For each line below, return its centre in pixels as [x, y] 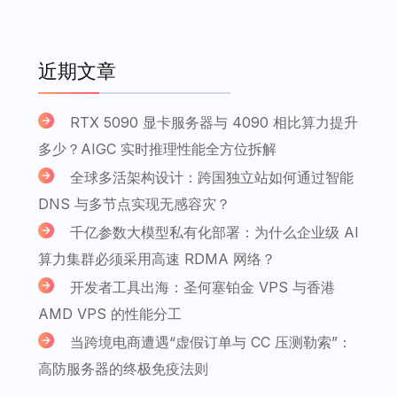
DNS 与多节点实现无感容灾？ [134, 203]
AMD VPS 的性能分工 [110, 313]
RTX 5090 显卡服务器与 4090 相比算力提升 [214, 122]
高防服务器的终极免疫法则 [123, 368]
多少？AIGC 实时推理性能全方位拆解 [157, 148]
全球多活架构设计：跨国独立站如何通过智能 [212, 177]
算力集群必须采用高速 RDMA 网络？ [157, 258]
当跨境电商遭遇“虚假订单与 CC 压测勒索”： [211, 342]
